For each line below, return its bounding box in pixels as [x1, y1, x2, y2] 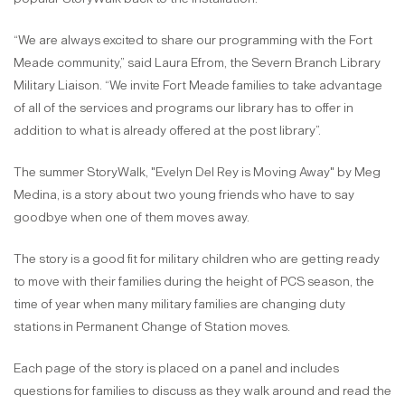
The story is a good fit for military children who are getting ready [14, 251, 380, 268]
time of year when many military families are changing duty [14, 297, 345, 313]
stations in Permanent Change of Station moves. [14, 319, 290, 335]
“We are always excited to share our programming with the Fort [14, 33, 372, 49]
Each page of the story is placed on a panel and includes [14, 361, 339, 377]
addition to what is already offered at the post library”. [14, 123, 321, 139]
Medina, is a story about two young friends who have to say [14, 187, 354, 203]
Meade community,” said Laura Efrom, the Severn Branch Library [14, 55, 381, 71]
